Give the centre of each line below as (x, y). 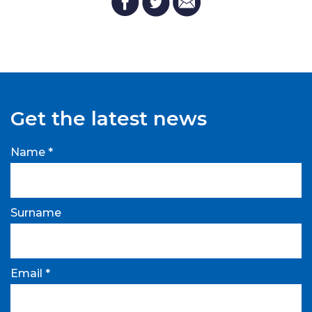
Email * (30, 273)
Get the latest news (109, 118)
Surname (36, 212)
